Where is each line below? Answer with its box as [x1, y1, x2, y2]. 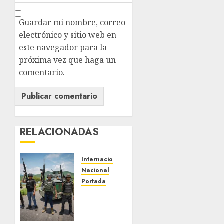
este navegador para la [19, 42, 107, 53]
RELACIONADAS [20, 125, 99, 140]
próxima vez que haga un [19, 54, 116, 66]
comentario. [19, 67, 65, 78]
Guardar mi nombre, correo [19, 17, 125, 28]
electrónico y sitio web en [19, 29, 116, 41]
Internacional [81, 155, 123, 164]
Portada [81, 177, 106, 186]
